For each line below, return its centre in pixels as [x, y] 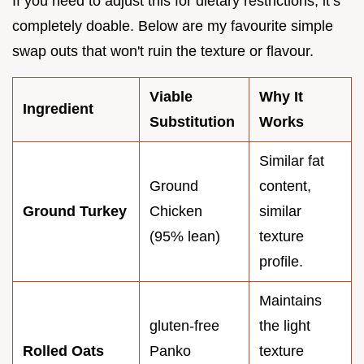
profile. [281, 262]
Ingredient [58, 109]
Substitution [192, 122]
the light [285, 326]
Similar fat [292, 161]
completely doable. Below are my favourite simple [173, 26]
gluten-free [184, 326]
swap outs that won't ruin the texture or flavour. [163, 52]
